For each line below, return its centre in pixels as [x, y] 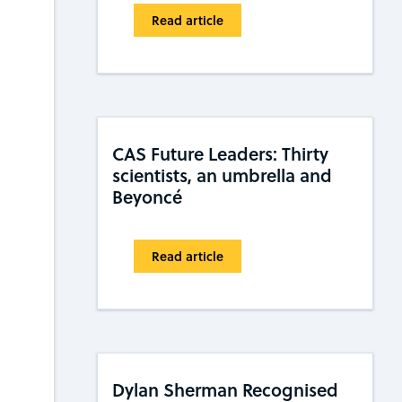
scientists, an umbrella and [222, 175]
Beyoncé [147, 197]
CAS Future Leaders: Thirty [220, 154]
